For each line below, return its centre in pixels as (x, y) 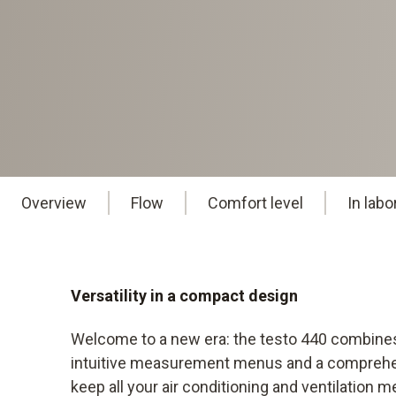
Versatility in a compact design (184, 296)
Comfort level (255, 203)
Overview (54, 203)
